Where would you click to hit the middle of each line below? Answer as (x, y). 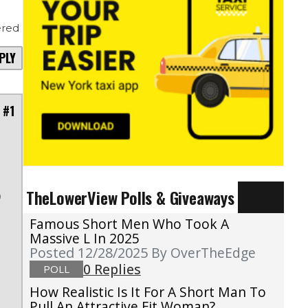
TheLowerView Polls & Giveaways (130, 198)
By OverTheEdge (203, 253)
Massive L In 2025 (84, 239)
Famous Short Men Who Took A (129, 224)
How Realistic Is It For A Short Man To (147, 292)
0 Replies (112, 269)
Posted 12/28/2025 (90, 253)
